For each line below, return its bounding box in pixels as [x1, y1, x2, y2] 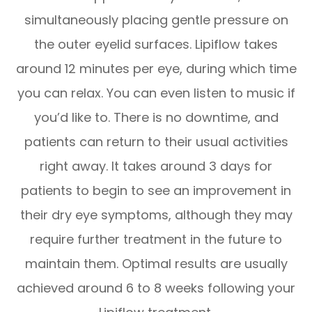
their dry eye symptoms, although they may [19, 205, 292, 224]
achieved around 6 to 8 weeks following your [17, 279, 295, 297]
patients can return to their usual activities [24, 132, 288, 150]
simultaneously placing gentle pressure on [24, 10, 288, 29]
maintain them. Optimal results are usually [24, 254, 288, 272]
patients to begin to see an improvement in [21, 181, 291, 199]
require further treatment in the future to [30, 230, 282, 248]
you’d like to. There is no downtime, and [33, 108, 279, 126]
